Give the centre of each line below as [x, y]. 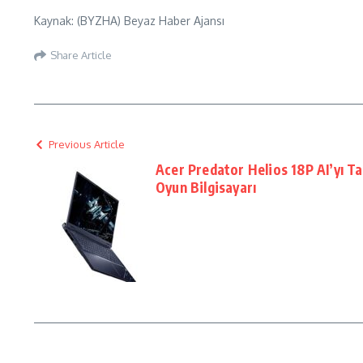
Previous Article [87, 144]
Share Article [81, 55]
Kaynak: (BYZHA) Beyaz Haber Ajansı [129, 21]
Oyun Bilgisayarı [206, 187]
